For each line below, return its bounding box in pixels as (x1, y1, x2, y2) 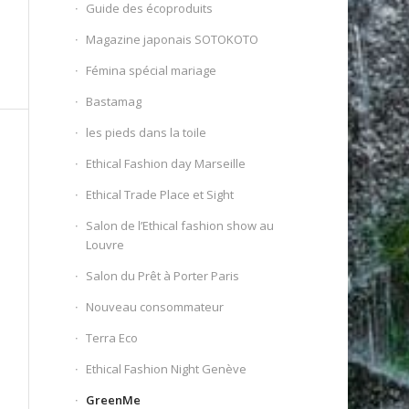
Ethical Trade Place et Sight (86, 186, 235, 203)
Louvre (86, 236, 125, 253)
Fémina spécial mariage (86, 62, 217, 79)
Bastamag (86, 93, 142, 110)
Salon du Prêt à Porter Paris (86, 267, 240, 284)
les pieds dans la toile (86, 124, 207, 141)
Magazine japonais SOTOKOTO (86, 31, 259, 47)
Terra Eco (86, 330, 139, 346)
